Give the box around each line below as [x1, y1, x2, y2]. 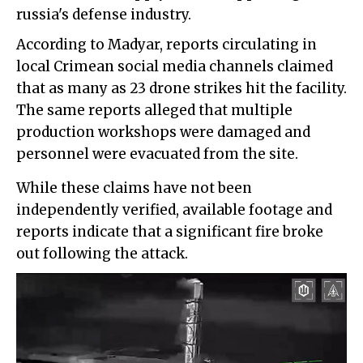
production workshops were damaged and [16, 123, 310, 142]
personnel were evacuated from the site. [16, 145, 298, 164]
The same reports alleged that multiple [16, 101, 293, 120]
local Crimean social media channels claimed [16, 58, 333, 76]
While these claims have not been [16, 179, 252, 198]
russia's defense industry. [16, 6, 191, 24]
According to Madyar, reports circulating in [16, 36, 317, 54]
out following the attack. [16, 245, 188, 263]
